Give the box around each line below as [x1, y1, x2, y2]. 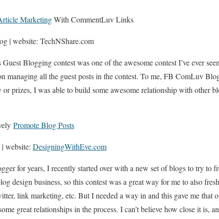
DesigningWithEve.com [33, 141, 107, 152]
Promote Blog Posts [13, 119, 74, 130]
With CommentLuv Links [52, 14, 133, 24]
